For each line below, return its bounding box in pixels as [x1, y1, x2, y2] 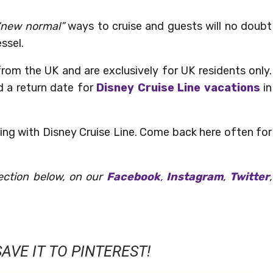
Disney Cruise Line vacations [96, 81, 260, 95]
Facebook [106, 170, 160, 184]
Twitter [230, 170, 270, 184]
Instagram [166, 170, 224, 184]
